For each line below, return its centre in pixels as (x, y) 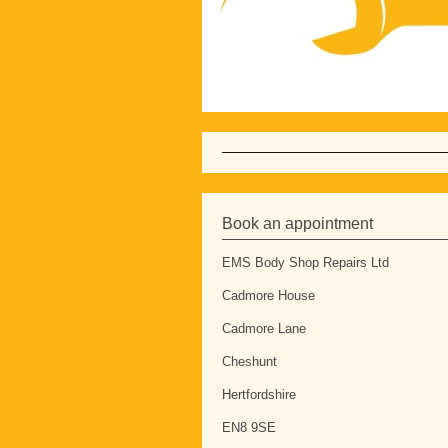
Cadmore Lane (264, 328)
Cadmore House (268, 295)
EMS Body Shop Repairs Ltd (305, 262)
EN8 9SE (249, 427)
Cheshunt (249, 361)
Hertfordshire (259, 394)
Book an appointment (297, 223)
